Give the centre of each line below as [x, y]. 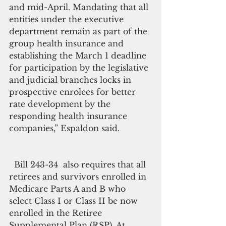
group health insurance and [68, 43]
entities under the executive [68, 19]
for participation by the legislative [80, 68]
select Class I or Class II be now [75, 201]
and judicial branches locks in [71, 80]
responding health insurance [69, 116]
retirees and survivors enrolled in [79, 177]
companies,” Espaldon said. [64, 128]
